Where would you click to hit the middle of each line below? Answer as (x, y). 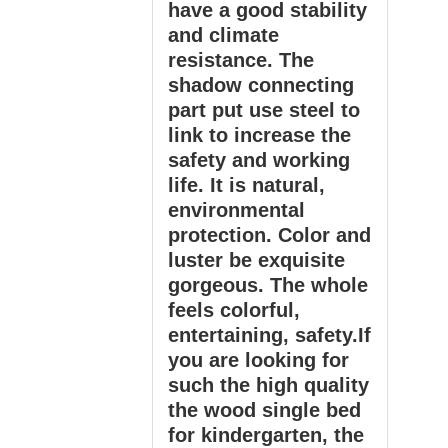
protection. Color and (269, 235)
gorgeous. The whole (268, 285)
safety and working (259, 160)
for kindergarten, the (266, 435)
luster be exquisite (256, 260)
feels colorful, (234, 310)
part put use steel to (264, 110)
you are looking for (258, 360)
